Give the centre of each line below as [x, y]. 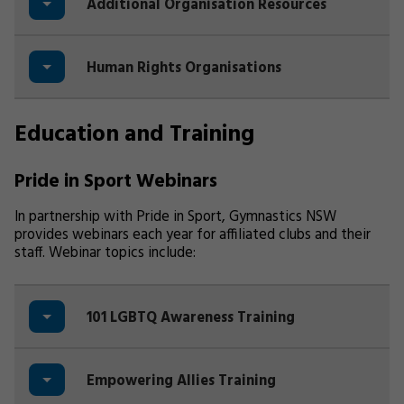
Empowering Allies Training [181, 381]
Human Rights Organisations [184, 69]
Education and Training [134, 135]
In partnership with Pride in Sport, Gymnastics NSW [175, 217]
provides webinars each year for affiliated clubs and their [193, 235]
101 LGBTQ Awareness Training [191, 318]
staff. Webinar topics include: [105, 253]
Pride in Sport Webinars [116, 182]
